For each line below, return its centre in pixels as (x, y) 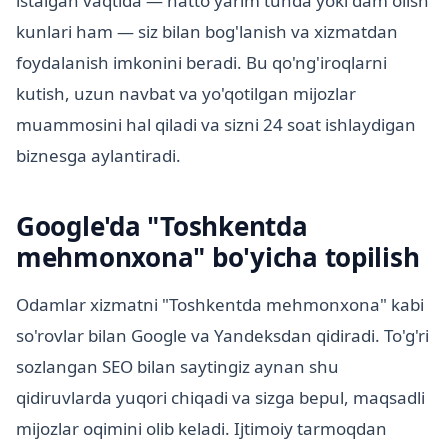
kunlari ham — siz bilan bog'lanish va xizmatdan (207, 31)
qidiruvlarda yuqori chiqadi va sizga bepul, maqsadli (220, 397)
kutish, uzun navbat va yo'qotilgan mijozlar (186, 93)
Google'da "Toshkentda (162, 225)
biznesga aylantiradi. (98, 155)
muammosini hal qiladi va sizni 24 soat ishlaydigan (216, 124)
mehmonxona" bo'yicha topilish (218, 256)
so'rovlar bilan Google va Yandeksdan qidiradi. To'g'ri (222, 335)
